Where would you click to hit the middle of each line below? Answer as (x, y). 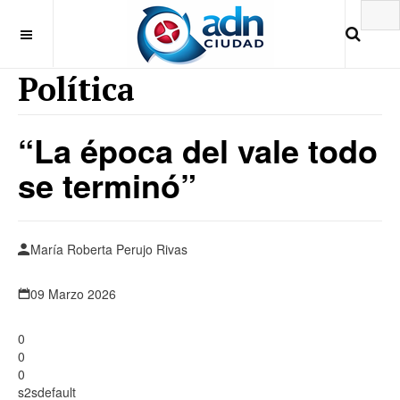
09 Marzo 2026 (73, 294)
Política (76, 89)
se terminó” (107, 185)
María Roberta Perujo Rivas (109, 249)
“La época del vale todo (198, 150)
